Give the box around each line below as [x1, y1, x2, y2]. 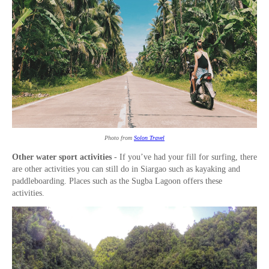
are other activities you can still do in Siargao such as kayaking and [12, 165, 240, 174]
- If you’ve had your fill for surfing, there [114, 153, 257, 162]
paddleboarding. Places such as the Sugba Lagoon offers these [12, 177, 222, 186]
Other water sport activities [12, 153, 114, 162]
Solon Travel [134, 134, 165, 142]
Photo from [104, 134, 134, 142]
